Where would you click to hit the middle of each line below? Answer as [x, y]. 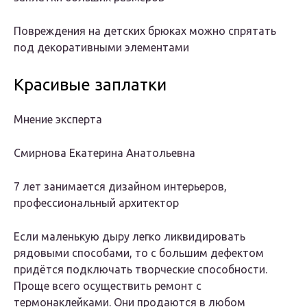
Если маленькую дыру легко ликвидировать [130, 237]
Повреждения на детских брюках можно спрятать [145, 31]
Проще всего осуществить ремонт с [108, 286]
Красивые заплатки [90, 85]
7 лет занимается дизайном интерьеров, [120, 187]
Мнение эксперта [58, 120]
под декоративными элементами [101, 48]
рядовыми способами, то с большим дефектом [139, 253]
